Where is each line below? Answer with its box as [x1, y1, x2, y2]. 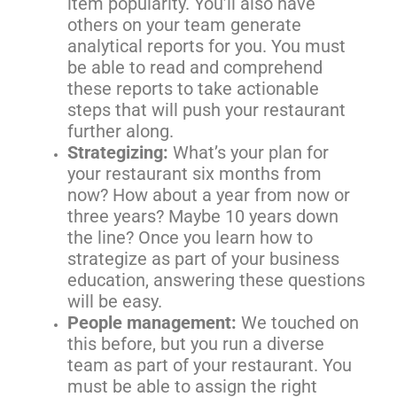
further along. [67, 121, 175, 143]
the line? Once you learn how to [67, 227, 314, 249]
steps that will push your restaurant [67, 99, 346, 121]
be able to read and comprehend [67, 57, 323, 79]
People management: [67, 312, 242, 334]
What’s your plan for [168, 142, 330, 164]
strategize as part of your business [67, 248, 340, 270]
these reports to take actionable [67, 78, 320, 100]
